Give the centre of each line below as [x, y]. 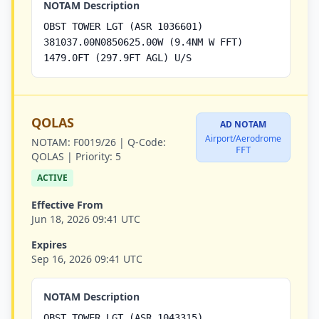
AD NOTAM [243, 124]
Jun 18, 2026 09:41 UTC [86, 219]
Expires [49, 245]
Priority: [94, 156]
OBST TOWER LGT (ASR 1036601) [123, 26]
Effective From [67, 205]
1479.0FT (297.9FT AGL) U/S [117, 58]
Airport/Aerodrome [243, 138]
